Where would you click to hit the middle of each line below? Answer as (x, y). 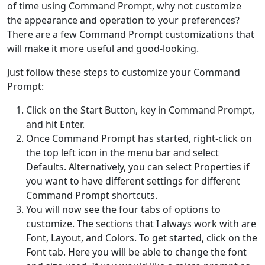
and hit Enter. (55, 125)
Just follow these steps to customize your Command (124, 72)
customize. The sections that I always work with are (141, 224)
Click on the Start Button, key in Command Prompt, (140, 110)
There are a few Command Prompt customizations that (131, 35)
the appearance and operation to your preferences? (123, 20)
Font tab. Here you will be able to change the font (136, 252)
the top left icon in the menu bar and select (122, 153)
